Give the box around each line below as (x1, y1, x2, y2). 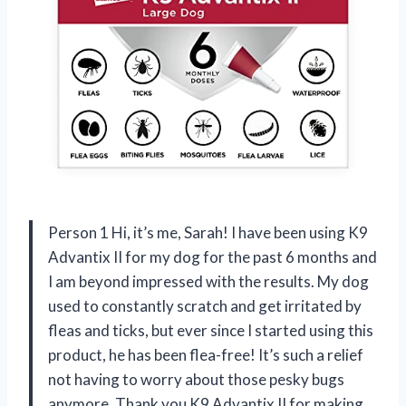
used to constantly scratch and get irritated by (48, 295, 362, 315)
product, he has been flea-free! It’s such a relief (48, 344, 363, 364)
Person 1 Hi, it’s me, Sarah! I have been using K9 (48, 222, 368, 242)
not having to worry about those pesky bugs (48, 369, 344, 389)
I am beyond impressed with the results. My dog (48, 271, 369, 291)
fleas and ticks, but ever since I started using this (48, 320, 373, 340)
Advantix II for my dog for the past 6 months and (48, 246, 377, 266)
